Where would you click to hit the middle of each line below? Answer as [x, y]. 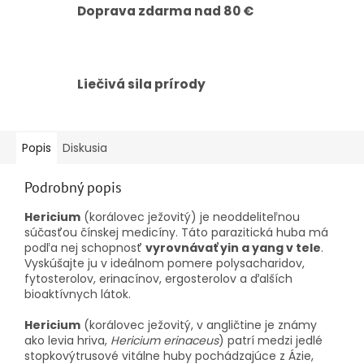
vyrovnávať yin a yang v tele [233, 248]
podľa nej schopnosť [85, 248]
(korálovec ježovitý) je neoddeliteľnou [190, 217]
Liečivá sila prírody [141, 84]
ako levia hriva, [67, 341]
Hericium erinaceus [165, 341]
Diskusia [85, 148]
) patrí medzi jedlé [271, 341]
